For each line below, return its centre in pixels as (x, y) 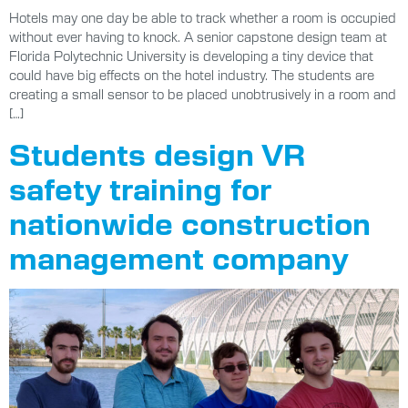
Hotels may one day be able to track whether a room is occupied (203, 18)
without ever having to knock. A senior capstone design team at (198, 37)
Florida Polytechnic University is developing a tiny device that (191, 56)
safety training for (140, 188)
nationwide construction (190, 223)
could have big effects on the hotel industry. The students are (192, 75)
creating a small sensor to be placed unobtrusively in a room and (203, 94)
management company (179, 257)
